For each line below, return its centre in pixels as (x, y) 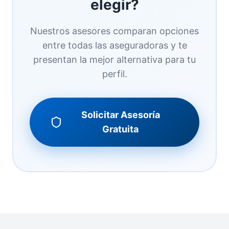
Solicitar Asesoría (120, 114)
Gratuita (121, 129)
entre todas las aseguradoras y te (114, 45)
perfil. (114, 74)
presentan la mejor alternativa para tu (114, 59)
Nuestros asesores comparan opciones (114, 31)
